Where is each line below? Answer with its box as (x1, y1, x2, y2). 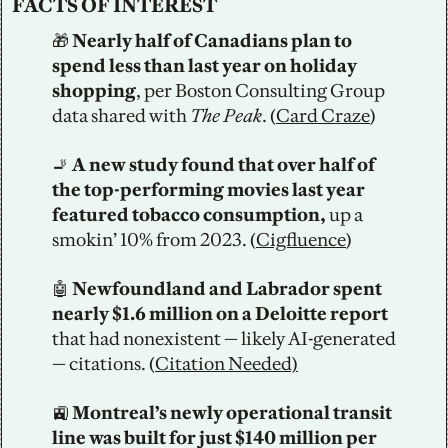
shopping (52, 78, 136, 102)
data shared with (52, 103, 190, 127)
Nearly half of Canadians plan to (69, 28, 352, 52)
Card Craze (276, 103, 370, 127)
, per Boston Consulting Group (136, 78, 385, 102)
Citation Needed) (155, 351, 298, 375)
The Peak (190, 103, 262, 127)
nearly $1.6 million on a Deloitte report (52, 301, 388, 325)
